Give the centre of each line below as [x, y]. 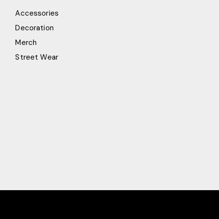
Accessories [37, 13]
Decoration [34, 28]
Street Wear [37, 57]
